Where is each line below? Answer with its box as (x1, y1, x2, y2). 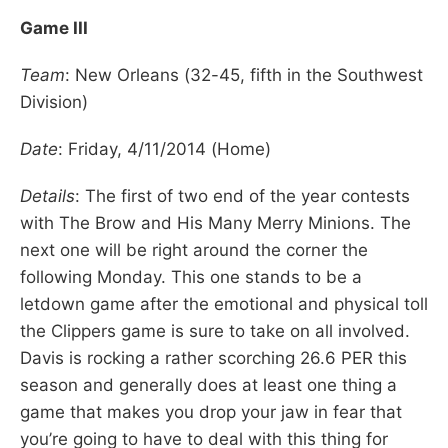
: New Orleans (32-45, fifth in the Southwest (65, 64, 423, 85)
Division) (20, 91, 88, 112)
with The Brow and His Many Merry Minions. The (20, 212, 411, 233)
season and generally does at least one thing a (20, 374, 397, 395)
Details (20, 185, 75, 206)
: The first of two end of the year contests (75, 185, 410, 206)
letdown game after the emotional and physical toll (20, 293, 428, 314)
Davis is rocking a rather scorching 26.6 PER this (20, 347, 407, 368)
